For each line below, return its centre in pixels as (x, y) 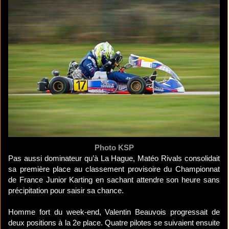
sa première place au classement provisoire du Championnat (114, 169)
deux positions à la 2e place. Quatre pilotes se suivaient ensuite (114, 223)
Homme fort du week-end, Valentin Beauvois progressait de (114, 212)
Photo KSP (114, 148)
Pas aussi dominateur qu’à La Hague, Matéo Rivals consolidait (114, 158)
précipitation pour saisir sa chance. (66, 191)
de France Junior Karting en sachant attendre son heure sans (114, 180)
